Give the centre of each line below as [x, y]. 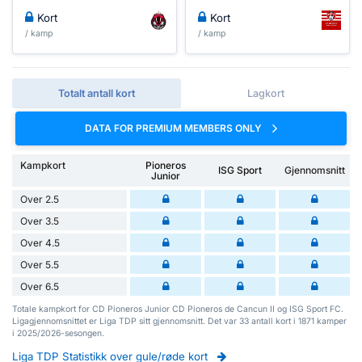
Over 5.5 [40, 264]
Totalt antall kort [97, 94]
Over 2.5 [40, 199]
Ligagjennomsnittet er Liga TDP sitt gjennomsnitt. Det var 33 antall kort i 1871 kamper [179, 321]
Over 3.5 [40, 221]
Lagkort [265, 94]
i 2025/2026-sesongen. [58, 333]
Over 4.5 [40, 242]
